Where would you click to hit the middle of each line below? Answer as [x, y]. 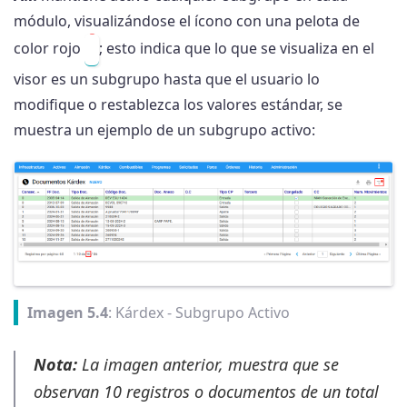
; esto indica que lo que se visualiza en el [237, 48]
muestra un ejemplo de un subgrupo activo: [164, 129]
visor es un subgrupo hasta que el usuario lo [167, 79]
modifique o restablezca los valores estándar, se [178, 104]
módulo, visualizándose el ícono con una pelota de [187, 20]
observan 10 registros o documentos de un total [206, 392]
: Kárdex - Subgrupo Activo [199, 313]
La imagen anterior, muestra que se [208, 364]
